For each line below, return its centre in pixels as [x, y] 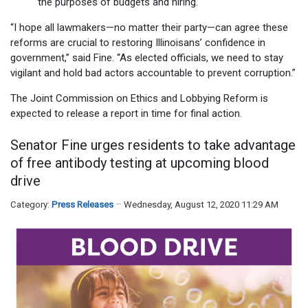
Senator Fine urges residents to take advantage [153, 145]
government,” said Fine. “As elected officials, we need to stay [147, 57]
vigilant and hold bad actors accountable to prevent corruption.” [153, 73]
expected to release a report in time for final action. [126, 113]
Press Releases [82, 205]
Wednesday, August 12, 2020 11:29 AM [201, 205]
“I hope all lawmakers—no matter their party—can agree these [149, 27]
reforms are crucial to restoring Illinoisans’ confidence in [138, 42]
